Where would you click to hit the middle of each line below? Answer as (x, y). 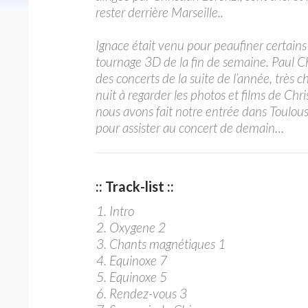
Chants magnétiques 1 (167, 244)
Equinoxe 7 (138, 260)
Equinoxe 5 (138, 277)
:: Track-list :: (135, 186)
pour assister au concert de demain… (190, 128)
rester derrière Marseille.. (159, 12)
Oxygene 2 (137, 227)
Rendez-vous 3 (148, 293)
